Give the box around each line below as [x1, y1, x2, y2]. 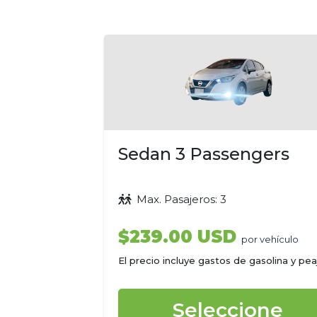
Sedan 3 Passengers [118, 144, 290, 164]
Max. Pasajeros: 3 [131, 192, 227, 206]
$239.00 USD [118, 226, 237, 247]
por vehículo [241, 234, 299, 245]
